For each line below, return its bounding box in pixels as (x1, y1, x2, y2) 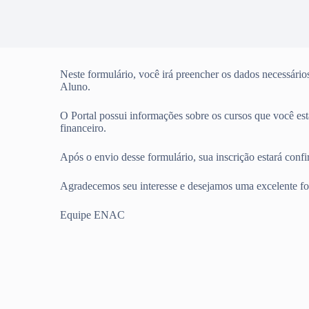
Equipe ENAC (60, 209, 126, 221)
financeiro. (60, 122, 107, 134)
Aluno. (60, 81, 91, 92)
